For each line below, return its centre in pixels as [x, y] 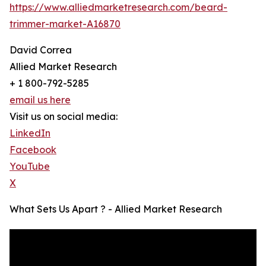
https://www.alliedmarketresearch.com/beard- [118, 7]
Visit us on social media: [64, 117]
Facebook [33, 150]
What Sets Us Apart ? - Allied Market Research [116, 209]
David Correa [41, 50]
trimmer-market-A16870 [65, 24]
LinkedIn [30, 133]
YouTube [30, 167]
